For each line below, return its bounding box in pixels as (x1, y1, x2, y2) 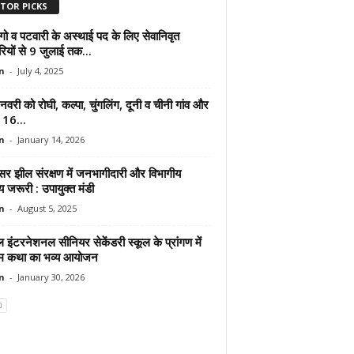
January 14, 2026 (17, 133, 85, 145)
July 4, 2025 (17, 64, 63, 77)
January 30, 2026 (17, 270, 85, 283)
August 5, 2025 (17, 201, 77, 214)
